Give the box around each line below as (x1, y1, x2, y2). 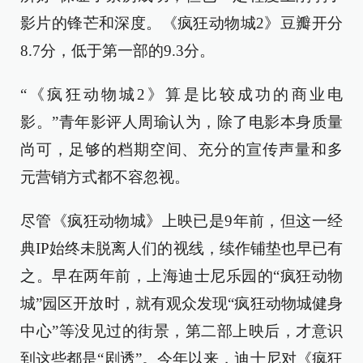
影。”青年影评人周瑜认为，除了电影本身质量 (20, 113, 343, 130)
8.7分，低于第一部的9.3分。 (20, 42, 215, 59)
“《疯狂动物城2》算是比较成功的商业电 (20, 86, 343, 103)
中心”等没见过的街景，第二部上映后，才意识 (20, 322, 343, 340)
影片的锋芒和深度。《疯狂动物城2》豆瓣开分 (20, 15, 343, 32)
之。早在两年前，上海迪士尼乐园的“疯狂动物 (20, 267, 343, 284)
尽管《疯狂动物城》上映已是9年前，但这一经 (20, 212, 343, 229)
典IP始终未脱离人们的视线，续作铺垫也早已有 (20, 240, 343, 257)
